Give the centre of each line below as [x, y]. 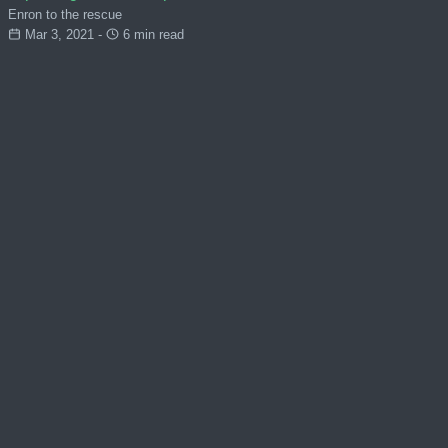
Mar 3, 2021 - [63, 34]
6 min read [151, 34]
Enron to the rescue [65, 14]
